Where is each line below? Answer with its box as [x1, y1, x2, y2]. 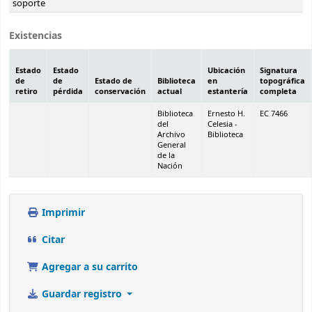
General [157, 139, 186, 152]
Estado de [95, 75, 132, 88]
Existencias [9, 29, 62, 44]
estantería [208, 86, 248, 98]
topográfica [260, 75, 305, 88]
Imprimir [38, 205, 85, 221]
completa [260, 86, 297, 98]
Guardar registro [38, 287, 125, 302]
